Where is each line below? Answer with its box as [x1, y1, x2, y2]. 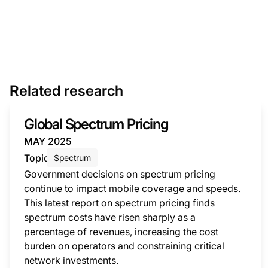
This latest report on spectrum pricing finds [24, 197, 215, 209]
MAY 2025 [24, 135, 72, 147]
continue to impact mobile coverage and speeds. [24, 182, 240, 194]
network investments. [24, 254, 118, 266]
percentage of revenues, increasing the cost [24, 226, 218, 237]
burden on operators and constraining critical [24, 240, 224, 252]
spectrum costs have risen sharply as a [24, 211, 196, 223]
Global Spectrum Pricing [24, 115, 169, 133]
